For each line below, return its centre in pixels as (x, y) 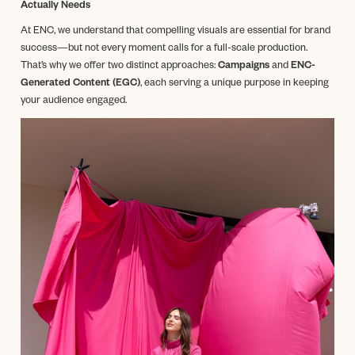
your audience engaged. (74, 101)
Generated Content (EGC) (80, 84)
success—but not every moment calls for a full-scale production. (164, 49)
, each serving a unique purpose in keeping (235, 84)
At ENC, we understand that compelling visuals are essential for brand (176, 31)
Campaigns (244, 66)
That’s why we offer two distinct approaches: (119, 66)
